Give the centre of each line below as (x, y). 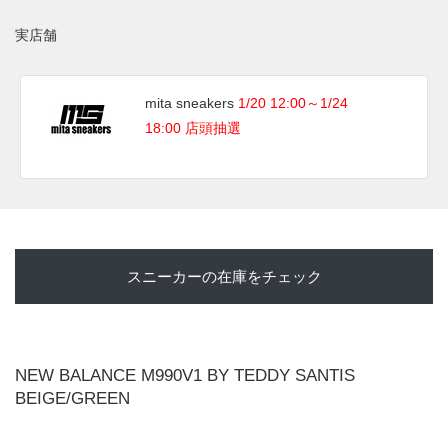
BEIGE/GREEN (72, 398)
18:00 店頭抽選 (193, 128)
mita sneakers (191, 103)
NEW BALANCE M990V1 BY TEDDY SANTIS (185, 375)
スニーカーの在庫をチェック (224, 276)
